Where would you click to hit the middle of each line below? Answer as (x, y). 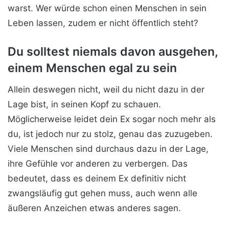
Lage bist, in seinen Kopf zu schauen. (84, 104)
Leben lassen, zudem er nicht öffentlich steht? (103, 23)
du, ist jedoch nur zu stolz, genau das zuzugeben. (110, 134)
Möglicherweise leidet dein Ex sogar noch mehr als (112, 119)
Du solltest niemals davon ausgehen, (113, 52)
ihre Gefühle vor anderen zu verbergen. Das (98, 163)
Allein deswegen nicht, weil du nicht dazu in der (106, 89)
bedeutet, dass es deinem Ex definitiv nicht (97, 178)
